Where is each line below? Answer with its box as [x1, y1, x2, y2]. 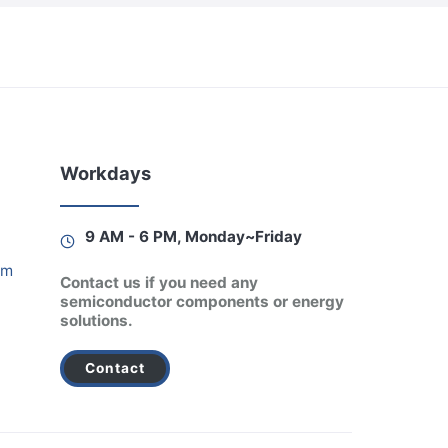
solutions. [59, 311, 133, 331]
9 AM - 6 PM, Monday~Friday [84, 227, 302, 247]
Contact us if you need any [59, 273, 258, 293]
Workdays [59, 162, 151, 185]
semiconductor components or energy [59, 292, 344, 312]
